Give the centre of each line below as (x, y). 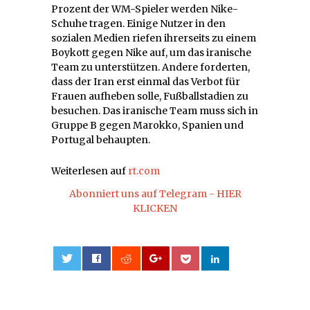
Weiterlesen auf (90, 171)
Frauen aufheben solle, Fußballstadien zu (150, 96)
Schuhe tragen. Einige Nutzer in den (138, 23)
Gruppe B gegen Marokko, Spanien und (147, 125)
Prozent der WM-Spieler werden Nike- (145, 9)
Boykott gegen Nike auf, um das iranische (151, 52)
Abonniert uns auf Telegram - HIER (155, 193)
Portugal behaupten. (101, 139)
